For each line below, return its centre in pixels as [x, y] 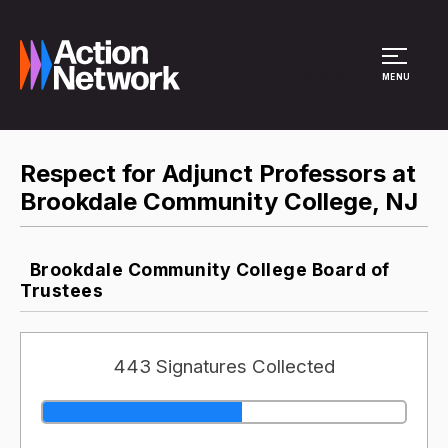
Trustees [61, 290]
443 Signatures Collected [224, 366]
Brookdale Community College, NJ [219, 201]
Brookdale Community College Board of [207, 269]
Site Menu [338, 74]
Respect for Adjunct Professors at [218, 173]
